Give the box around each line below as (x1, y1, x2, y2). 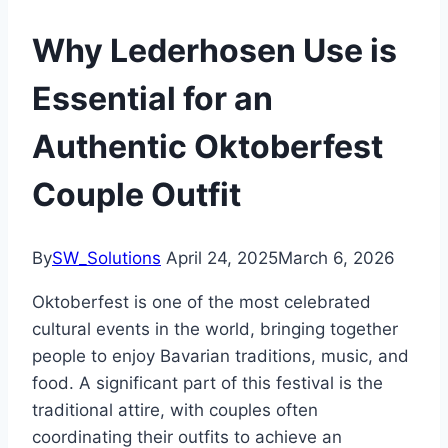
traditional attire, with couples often (32, 400, 318, 421)
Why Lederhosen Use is (32, 30, 397, 70)
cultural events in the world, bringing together (32, 319, 398, 340)
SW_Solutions (52, 248, 161, 269)
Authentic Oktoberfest (32, 126, 383, 166)
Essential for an (32, 78, 273, 118)
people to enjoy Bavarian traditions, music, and (32, 346, 409, 367)
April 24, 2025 (166, 248, 278, 269)
